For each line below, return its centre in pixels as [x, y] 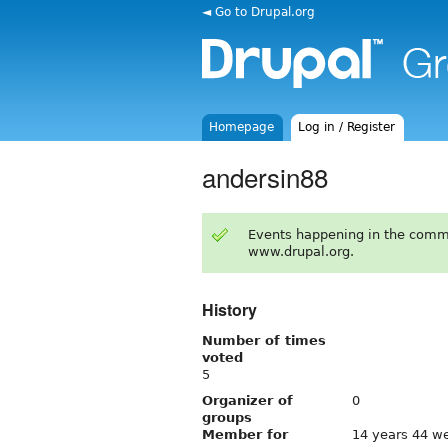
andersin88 [265, 176]
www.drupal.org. [300, 251]
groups [227, 417]
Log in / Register [347, 127]
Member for [245, 434]
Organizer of [247, 400]
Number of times [264, 340]
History [229, 309]
